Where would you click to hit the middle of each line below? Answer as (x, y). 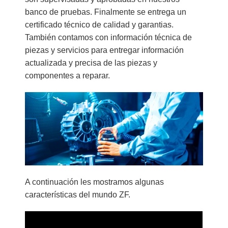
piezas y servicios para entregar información (105, 50)
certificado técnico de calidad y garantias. (99, 25)
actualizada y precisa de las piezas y (91, 63)
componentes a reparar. (68, 76)
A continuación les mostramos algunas (95, 182)
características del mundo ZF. (78, 194)
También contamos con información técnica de (109, 37)
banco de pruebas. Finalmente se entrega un (106, 12)
